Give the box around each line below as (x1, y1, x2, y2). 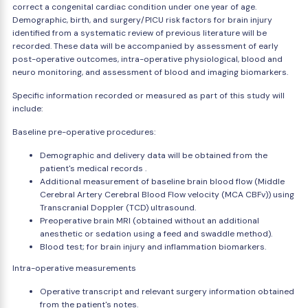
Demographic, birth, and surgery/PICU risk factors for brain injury (12, 14, 272, 25)
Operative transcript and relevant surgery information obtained (40, 286, 294, 297)
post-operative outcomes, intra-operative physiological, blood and (12, 54, 283, 65)
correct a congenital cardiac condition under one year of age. (12, 1, 256, 12)
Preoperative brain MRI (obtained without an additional (40, 215, 259, 226)
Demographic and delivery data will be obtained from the (40, 150, 267, 161)
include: (12, 103, 43, 114)
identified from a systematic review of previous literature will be (12, 27, 267, 38)
